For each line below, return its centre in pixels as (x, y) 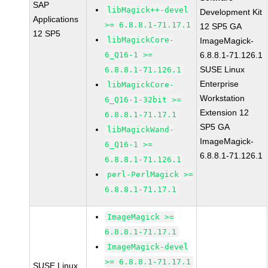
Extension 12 (225, 112)
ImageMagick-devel (148, 247)
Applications (56, 19)
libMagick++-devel (148, 10)
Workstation (223, 98)
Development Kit (231, 12)
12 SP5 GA (221, 26)
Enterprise (220, 84)
